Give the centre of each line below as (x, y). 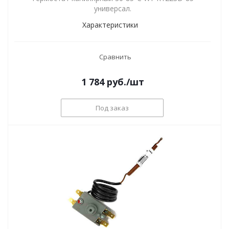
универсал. (112, 8)
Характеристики (110, 25)
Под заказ (112, 108)
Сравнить (115, 57)
